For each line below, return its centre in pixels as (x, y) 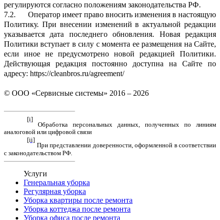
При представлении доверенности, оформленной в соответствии (125, 145)
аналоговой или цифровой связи (48, 132)
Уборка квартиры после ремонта (78, 200)
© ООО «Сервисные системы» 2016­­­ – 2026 (76, 93)
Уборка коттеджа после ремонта (77, 209)
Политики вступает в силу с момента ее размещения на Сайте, (110, 44)
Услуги (35, 174)
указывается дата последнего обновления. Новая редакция (110, 34)
